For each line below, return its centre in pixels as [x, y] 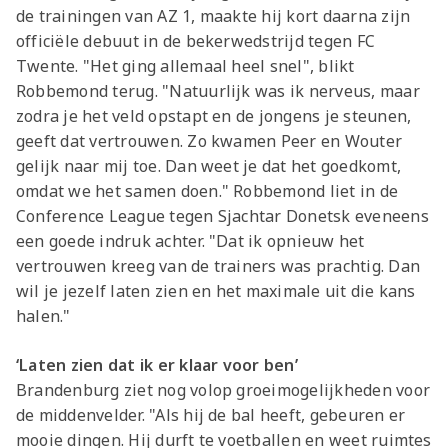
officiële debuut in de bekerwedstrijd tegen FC [196, 40]
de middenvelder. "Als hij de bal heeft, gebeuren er [211, 414]
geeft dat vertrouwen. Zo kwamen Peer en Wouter [209, 140]
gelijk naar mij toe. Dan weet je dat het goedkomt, [208, 165]
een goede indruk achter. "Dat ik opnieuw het [190, 240]
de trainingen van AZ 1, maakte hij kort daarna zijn [213, 15]
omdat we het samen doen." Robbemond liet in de [207, 190]
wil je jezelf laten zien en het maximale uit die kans [216, 290]
